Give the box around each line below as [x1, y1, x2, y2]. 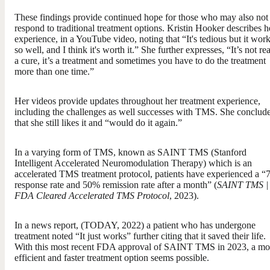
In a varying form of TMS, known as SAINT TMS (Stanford [14, 146, 246, 157]
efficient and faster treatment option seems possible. [14, 252, 209, 263]
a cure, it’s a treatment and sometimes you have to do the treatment [14, 55, 266, 66]
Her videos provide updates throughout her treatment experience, [14, 95, 260, 106]
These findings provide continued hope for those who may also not [14, 11, 268, 22]
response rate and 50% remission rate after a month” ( [14, 179, 217, 190]
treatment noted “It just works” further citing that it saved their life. [14, 230, 266, 241]
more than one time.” [14, 66, 94, 77]
